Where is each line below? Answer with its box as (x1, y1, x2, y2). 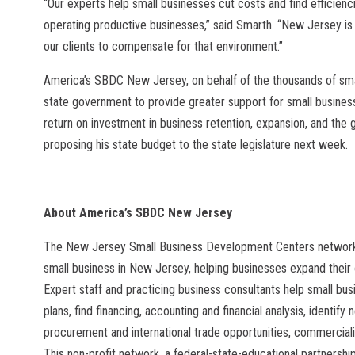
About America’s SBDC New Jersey (44, 205, 232, 221)
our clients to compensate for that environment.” (44, 39, 283, 55)
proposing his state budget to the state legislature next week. (44, 137, 348, 153)
